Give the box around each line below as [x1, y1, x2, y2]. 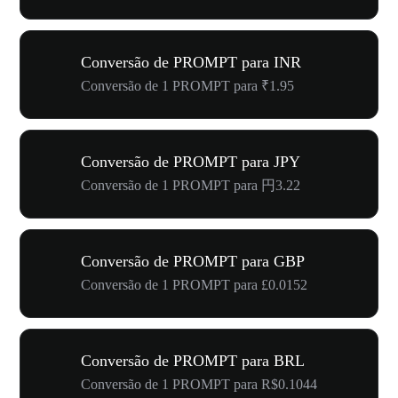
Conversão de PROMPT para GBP [81, 252, 305, 270]
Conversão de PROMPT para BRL [81, 352, 305, 370]
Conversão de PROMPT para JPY [81, 153, 300, 171]
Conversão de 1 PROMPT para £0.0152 [81, 277, 307, 292]
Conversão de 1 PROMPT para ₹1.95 [81, 78, 294, 93]
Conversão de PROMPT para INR [81, 53, 301, 71]
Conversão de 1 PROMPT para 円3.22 [81, 178, 300, 193]
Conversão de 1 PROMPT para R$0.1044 [81, 377, 317, 392]
